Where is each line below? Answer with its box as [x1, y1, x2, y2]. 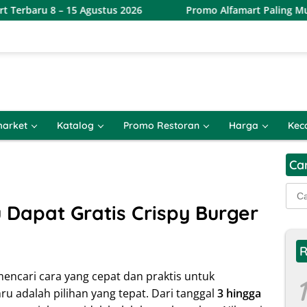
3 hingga [217, 286, 261, 301]
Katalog [57, 119, 94, 132]
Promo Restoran [123, 119, 199, 132]
